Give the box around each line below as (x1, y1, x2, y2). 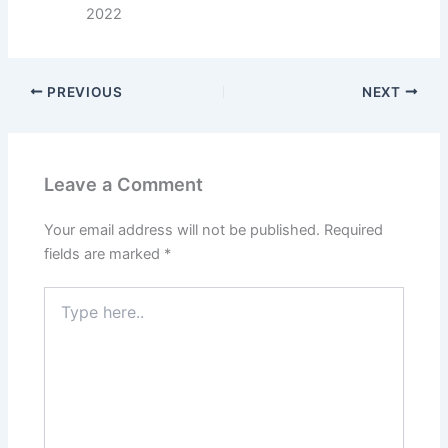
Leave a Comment (44, 173, 204, 196)
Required (324, 220, 384, 239)
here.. (43, 307, 81, 325)
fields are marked (44, 244, 165, 263)
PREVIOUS (43, 83, 123, 100)
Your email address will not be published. (44, 220, 321, 239)
